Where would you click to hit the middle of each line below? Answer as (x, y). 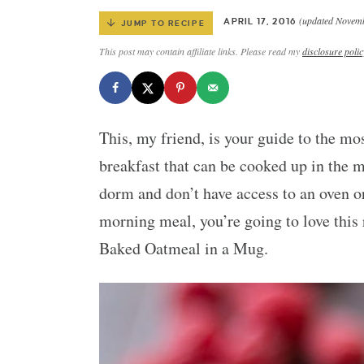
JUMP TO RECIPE (163, 23)
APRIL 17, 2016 (260, 21)
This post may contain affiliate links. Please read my (201, 51)
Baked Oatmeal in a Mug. (184, 248)
